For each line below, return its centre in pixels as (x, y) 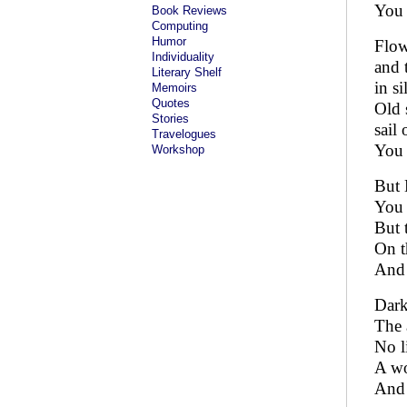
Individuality (183, 57)
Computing (180, 26)
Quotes (171, 103)
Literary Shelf (187, 72)
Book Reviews (189, 10)
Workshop (178, 149)
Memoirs (174, 88)
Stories (170, 119)
